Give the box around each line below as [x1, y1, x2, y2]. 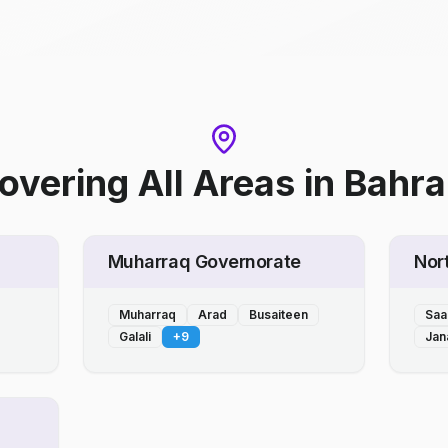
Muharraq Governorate [107, 251, 301, 273]
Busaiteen [248, 307, 308, 323]
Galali [118, 329, 151, 345]
